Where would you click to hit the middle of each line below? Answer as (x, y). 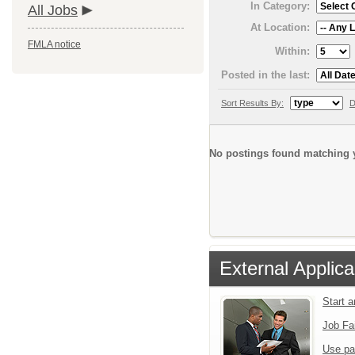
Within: (292, 51)
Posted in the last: (265, 74)
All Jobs (53, 10)
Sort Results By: (252, 103)
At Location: (280, 27)
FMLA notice (54, 44)
